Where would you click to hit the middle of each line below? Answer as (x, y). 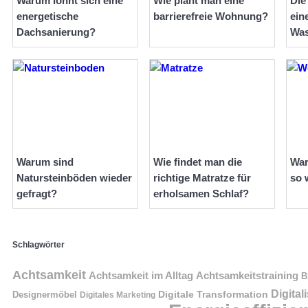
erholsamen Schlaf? (201, 194)
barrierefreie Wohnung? (211, 16)
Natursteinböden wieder (74, 178)
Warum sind (45, 162)
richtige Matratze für (202, 178)
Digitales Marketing (118, 295)
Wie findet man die (198, 162)
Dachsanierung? (56, 32)
